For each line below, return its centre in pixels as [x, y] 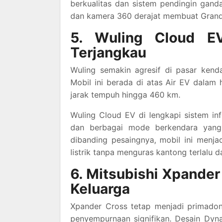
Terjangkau [108, 53]
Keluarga [100, 189]
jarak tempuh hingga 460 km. [125, 95]
